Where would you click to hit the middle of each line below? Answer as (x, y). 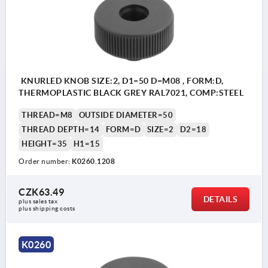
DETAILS (220, 199)
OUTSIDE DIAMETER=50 (126, 115)
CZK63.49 (41, 192)
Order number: (45, 161)
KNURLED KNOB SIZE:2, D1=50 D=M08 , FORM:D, (121, 80)
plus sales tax (39, 201)
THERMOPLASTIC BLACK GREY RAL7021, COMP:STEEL (131, 92)
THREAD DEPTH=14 (61, 129)
